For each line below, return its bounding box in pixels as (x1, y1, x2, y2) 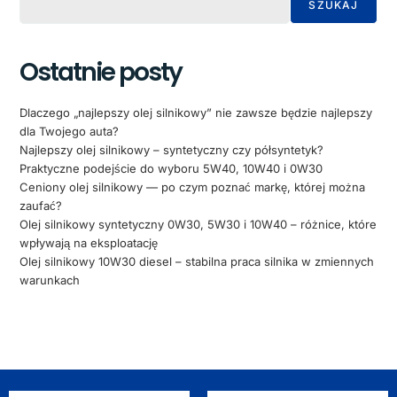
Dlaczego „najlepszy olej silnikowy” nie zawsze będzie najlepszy (19, 105, 373, 121)
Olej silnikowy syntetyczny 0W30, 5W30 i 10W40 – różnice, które (19, 217, 378, 232)
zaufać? (19, 198, 63, 214)
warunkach (19, 273, 81, 288)
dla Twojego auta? (19, 124, 120, 139)
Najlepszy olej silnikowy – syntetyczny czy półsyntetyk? (19, 143, 324, 158)
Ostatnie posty (19, 55, 183, 90)
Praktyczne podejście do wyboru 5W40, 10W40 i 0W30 (19, 161, 323, 176)
